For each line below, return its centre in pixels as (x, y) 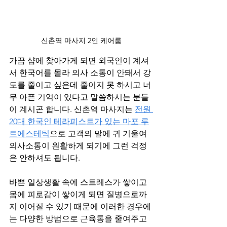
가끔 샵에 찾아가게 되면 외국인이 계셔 (79, 60)
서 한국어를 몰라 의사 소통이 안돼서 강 (80, 72)
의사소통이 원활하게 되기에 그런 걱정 (78, 145)
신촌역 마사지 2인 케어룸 (81, 40)
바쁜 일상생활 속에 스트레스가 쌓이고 (79, 182)
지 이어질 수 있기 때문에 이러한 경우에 (80, 206)
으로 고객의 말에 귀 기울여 (99, 133)
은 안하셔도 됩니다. (45, 158)
